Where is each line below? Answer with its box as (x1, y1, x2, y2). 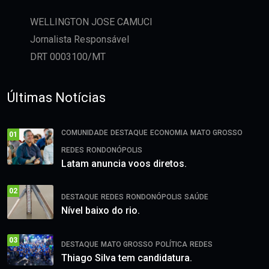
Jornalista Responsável (30, 34, 129, 46)
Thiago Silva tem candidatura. (61, 252, 192, 264)
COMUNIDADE (61, 128, 108, 138)
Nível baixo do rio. (61, 205, 140, 217)
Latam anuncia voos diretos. (61, 158, 187, 170)
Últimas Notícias (7, 90, 106, 106)
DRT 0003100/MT (30, 51, 106, 63)
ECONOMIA (150, 128, 188, 138)
